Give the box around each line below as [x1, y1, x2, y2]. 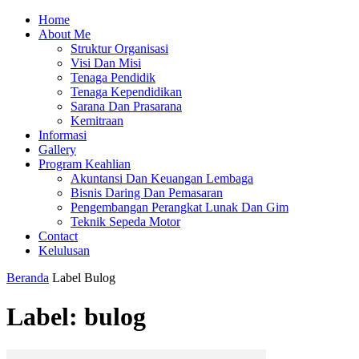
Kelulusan [38, 244, 90, 257]
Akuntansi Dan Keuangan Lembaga [71, 171, 253, 185]
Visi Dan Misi [71, 56, 141, 70]
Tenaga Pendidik [71, 71, 155, 84]
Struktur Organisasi [71, 42, 168, 55]
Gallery [38, 143, 76, 156]
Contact [38, 229, 78, 243]
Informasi [38, 128, 87, 142]
